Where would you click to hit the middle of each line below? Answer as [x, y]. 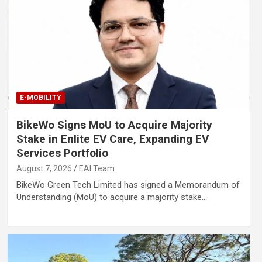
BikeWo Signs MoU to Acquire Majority [114, 125]
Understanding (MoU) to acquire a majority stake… [111, 197]
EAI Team [96, 168]
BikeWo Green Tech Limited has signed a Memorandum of [128, 185]
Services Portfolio [62, 153]
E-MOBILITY [40, 97]
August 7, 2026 [44, 168]
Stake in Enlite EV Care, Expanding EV [112, 139]
